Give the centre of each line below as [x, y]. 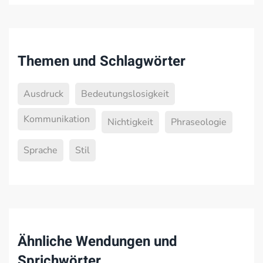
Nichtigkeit [130, 122]
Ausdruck [43, 94]
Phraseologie [199, 122]
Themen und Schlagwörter [102, 61]
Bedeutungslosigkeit [125, 94]
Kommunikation [57, 119]
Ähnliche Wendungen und [97, 242]
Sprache [41, 150]
